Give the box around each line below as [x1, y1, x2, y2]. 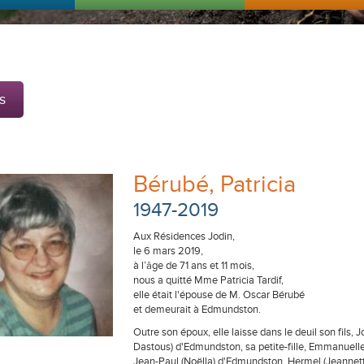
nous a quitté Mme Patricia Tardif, [133, 274, 284, 287]
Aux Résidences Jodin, [133, 230, 235, 243]
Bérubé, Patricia [133, 171, 296, 199]
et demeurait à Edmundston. [133, 303, 261, 316]
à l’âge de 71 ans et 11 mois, [133, 259, 254, 272]
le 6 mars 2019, [133, 245, 203, 258]
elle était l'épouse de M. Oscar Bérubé [133, 288, 305, 301]
